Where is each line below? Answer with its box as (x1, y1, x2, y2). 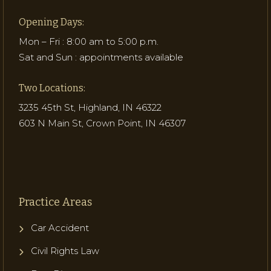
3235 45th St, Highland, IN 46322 (19, 101, 162, 113)
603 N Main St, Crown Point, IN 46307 (19, 117, 186, 129)
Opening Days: (19, 16, 84, 28)
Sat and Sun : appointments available (19, 51, 183, 63)
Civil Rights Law (31, 244, 99, 256)
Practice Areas (19, 195, 92, 209)
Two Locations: (19, 82, 85, 94)
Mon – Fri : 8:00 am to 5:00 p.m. (19, 35, 158, 47)
